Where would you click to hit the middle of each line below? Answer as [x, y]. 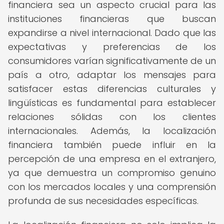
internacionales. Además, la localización [112, 131]
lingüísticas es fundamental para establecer [112, 103]
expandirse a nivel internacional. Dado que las [112, 33]
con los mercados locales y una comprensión [112, 187]
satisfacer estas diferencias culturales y [112, 89]
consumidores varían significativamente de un [112, 61]
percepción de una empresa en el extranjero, [112, 159]
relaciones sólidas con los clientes [112, 117]
